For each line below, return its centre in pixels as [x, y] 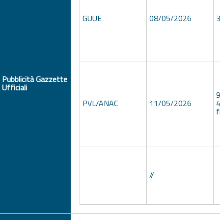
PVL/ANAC [100, 103]
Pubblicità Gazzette [35, 79]
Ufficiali [15, 87]
